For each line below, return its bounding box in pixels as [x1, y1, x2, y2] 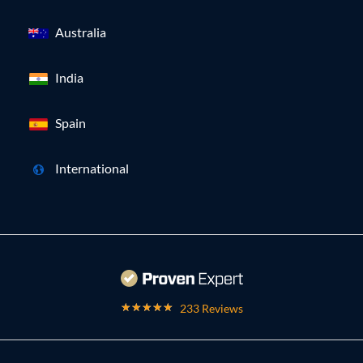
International [55, 160, 129, 177]
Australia [55, 24, 106, 41]
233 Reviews [179, 301, 243, 316]
